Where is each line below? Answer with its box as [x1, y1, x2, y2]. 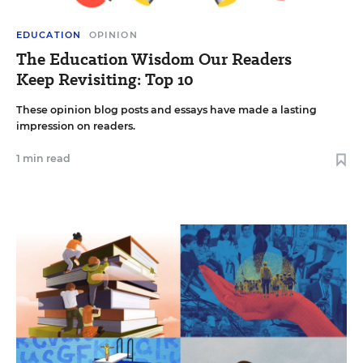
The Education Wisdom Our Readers [16, 47, 292, 70]
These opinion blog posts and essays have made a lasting [16, 103, 317, 116]
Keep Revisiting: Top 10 [16, 67, 194, 91]
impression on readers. [16, 119, 135, 132]
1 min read [16, 152, 70, 164]
